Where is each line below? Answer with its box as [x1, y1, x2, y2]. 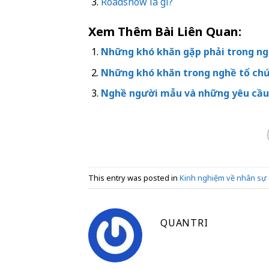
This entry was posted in [88, 172, 180, 183]
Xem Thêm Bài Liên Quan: [88, 23, 241, 40]
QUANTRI [160, 216, 208, 230]
